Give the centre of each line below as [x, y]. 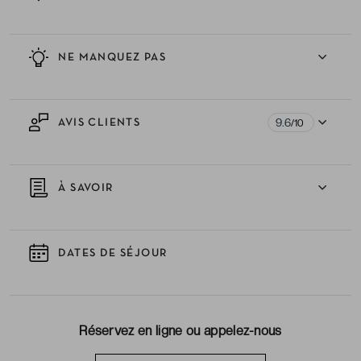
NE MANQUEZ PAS [110, 57]
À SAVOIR [84, 188]
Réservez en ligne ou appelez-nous [180, 331]
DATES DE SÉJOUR [111, 253]
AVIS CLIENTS [98, 122]
